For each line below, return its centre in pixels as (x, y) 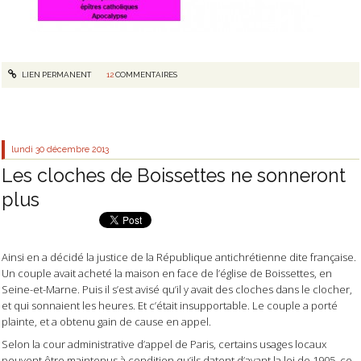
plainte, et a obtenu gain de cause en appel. (106, 322)
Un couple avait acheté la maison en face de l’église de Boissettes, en (167, 274)
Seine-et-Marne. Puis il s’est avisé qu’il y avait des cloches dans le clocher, (177, 290)
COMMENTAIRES (146, 74)
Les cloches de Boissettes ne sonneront (174, 175)
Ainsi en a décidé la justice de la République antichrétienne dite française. (179, 257)
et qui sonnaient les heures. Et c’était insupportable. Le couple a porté (170, 306)
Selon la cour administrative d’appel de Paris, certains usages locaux (164, 344)
